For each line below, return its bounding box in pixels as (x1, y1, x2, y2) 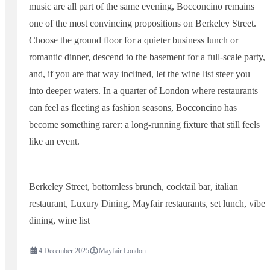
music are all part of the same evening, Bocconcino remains (29, 1, 254, 12)
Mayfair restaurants (133, 198, 206, 209)
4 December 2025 (39, 246, 89, 255)
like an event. (29, 136, 80, 147)
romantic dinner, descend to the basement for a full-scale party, (29, 52, 265, 63)
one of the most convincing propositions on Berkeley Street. (29, 18, 256, 29)
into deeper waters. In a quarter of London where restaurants (29, 86, 258, 96)
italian (215, 181, 238, 192)
